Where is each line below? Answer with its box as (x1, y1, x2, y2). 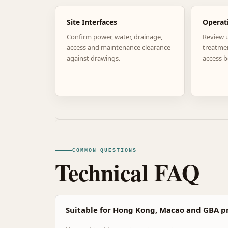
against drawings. (67, 53, 120, 63)
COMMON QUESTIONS (72, 147, 137, 153)
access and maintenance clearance (67, 42, 170, 52)
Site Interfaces (67, 17, 117, 27)
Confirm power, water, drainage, (67, 32, 162, 41)
